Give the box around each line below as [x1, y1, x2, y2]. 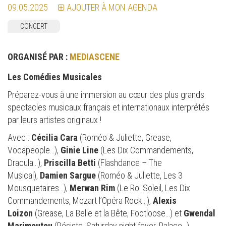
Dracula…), [8, 157, 44, 168]
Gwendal [184, 208, 215, 219]
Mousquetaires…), [8, 183, 70, 194]
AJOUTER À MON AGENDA [67, 2, 157, 13]
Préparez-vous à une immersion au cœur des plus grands [8, 89, 204, 100]
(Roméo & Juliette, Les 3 [96, 170, 183, 181]
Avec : [8, 132, 31, 143]
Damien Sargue [40, 170, 96, 181]
